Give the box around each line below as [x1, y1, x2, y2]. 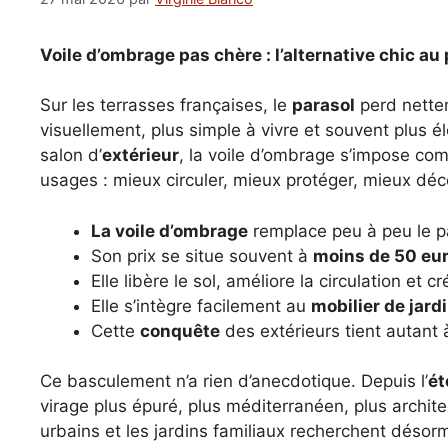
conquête [140, 320, 220, 341]
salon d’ [40, 145, 102, 166]
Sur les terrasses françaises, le [40, 95, 292, 116]
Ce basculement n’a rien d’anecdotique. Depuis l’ [40, 371, 428, 392]
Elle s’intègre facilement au [91, 295, 311, 316]
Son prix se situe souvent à [91, 245, 313, 266]
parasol [292, 95, 355, 116]
